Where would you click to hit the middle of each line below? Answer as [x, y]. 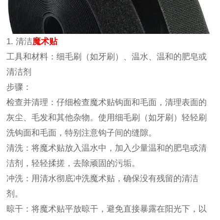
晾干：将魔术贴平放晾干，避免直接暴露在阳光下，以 [107, 209]
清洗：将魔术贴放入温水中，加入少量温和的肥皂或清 [107, 148]
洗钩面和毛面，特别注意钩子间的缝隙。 [82, 133]
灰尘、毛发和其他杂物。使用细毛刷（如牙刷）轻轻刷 [107, 117]
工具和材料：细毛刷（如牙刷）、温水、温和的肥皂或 [107, 56]
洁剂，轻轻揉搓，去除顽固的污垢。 [73, 163]
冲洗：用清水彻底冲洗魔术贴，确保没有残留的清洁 [103, 178]
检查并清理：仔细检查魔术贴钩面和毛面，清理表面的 [107, 102]
